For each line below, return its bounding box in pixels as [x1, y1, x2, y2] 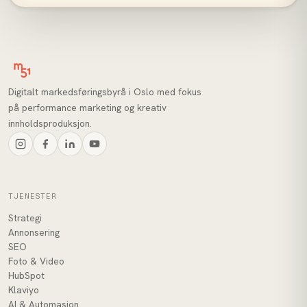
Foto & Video [8, 255, 64, 268]
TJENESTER [8, 191, 58, 201]
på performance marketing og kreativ [8, 101, 167, 114]
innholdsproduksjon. [8, 117, 92, 130]
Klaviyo [8, 284, 39, 297]
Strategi [8, 212, 42, 225]
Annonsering [8, 226, 60, 239]
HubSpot [8, 269, 45, 282]
